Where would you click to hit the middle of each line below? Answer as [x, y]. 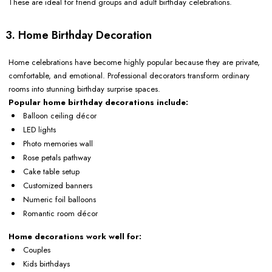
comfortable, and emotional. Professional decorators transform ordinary [129, 76]
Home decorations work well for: [75, 237]
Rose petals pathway [57, 158]
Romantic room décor [60, 214]
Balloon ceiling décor [60, 116]
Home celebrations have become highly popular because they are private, [134, 63]
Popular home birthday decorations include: [98, 103]
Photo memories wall [58, 144]
